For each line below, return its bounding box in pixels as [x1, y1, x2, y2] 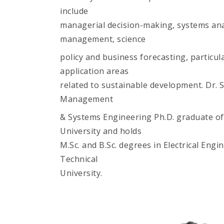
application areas [60, 65, 129, 76]
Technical [60, 153, 98, 164]
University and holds [60, 125, 141, 136]
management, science [60, 33, 146, 44]
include [60, 5, 88, 16]
